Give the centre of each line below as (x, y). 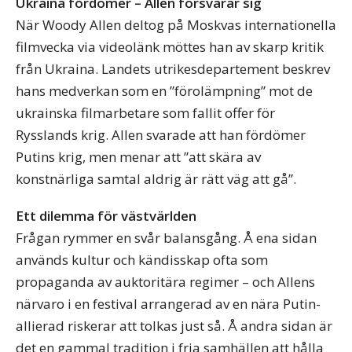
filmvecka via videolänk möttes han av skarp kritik (170, 47)
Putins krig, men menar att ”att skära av (138, 157)
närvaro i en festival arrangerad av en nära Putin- (168, 303)
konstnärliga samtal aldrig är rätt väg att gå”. (156, 179)
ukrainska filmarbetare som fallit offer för (145, 113)
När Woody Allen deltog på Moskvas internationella (176, 25)
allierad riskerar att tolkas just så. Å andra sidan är (174, 325)
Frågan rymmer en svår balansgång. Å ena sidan (166, 237)
